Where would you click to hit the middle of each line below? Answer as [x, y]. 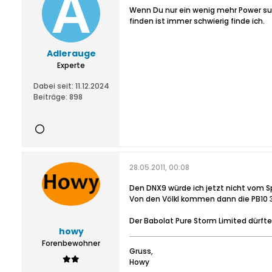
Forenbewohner [71, 243]
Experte [71, 65]
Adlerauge [71, 53]
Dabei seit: [53, 86]
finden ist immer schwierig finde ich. [197, 21]
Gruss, [141, 251]
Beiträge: [50, 97]
